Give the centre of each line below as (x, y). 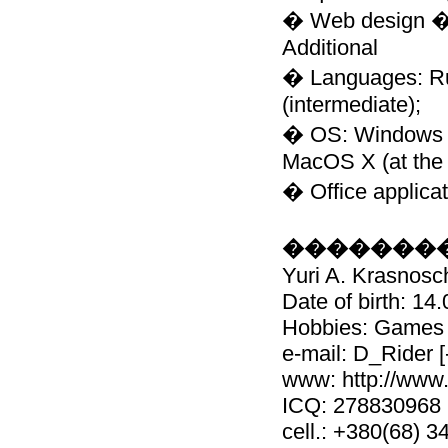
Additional (330, 47)
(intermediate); (351, 104)
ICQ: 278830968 (361, 405)
